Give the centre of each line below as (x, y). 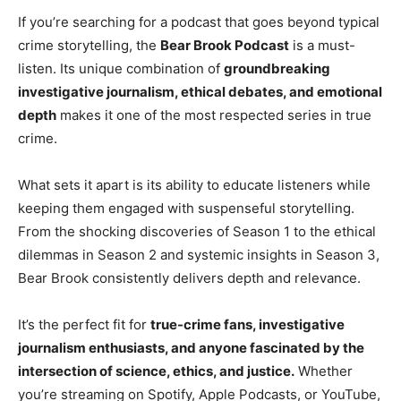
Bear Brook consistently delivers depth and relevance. (189, 278)
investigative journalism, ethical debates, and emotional (200, 92)
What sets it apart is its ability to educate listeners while (194, 185)
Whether (324, 371)
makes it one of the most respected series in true (214, 115)
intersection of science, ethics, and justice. (156, 371)
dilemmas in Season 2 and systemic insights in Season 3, (199, 255)
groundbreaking (277, 69)
